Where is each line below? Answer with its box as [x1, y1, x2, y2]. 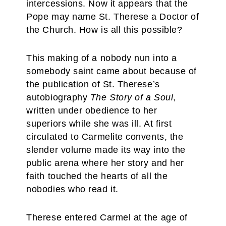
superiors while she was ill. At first [26, 119, 172, 129]
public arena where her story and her [26, 158, 184, 168]
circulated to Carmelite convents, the [26, 132, 184, 142]
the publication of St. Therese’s [26, 79, 160, 89]
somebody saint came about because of [26, 66, 197, 76]
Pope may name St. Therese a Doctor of [26, 12, 199, 22]
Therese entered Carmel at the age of [26, 212, 188, 222]
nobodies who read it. [26, 184, 119, 194]
